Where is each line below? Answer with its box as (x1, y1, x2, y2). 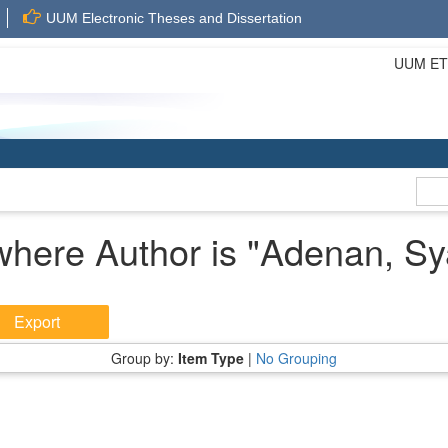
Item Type (178, 348, 244, 369)
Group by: (111, 348, 178, 369)
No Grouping (256, 348, 337, 369)
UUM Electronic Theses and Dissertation (46, 10, 302, 26)
